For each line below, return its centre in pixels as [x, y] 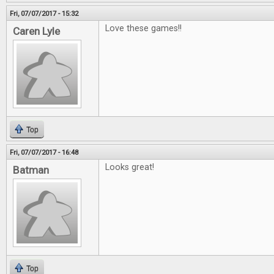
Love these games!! [143, 28]
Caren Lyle [36, 31]
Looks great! [130, 167]
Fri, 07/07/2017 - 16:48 [44, 152]
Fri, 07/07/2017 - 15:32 [44, 13]
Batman [31, 170]
